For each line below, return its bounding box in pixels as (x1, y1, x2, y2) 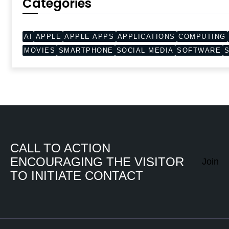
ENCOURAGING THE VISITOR (10, 155, 184, 169)
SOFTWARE (177, 47, 221, 54)
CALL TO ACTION (10, 141, 110, 155)
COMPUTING (178, 33, 226, 40)
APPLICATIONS (117, 33, 175, 40)
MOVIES (24, 47, 56, 54)
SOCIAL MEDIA (116, 47, 174, 54)
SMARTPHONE (58, 47, 113, 54)
